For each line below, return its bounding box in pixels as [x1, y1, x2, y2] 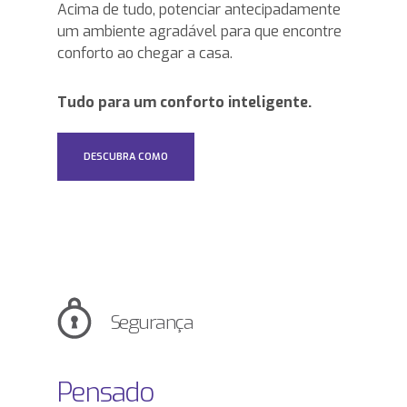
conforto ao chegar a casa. [56, 44, 233, 64]
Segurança [109, 310, 194, 336]
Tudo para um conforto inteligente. [56, 93, 312, 113]
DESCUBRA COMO [83, 150, 168, 164]
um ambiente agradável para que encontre [56, 22, 342, 42]
